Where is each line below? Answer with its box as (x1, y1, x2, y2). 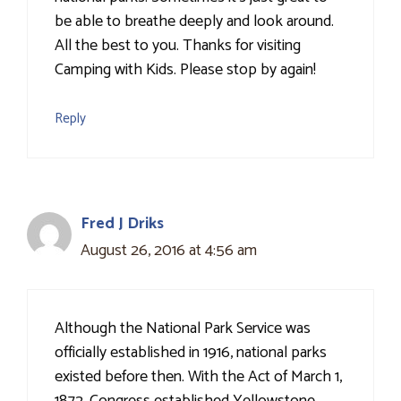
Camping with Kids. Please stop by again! (55, 56, 316, 84)
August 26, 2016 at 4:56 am (81, 237, 257, 265)
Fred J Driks (81, 210, 164, 238)
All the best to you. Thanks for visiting (55, 32, 301, 60)
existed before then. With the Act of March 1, (55, 363, 342, 391)
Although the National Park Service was (55, 315, 311, 343)
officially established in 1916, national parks (55, 339, 327, 367)
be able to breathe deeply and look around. (55, 8, 334, 36)
